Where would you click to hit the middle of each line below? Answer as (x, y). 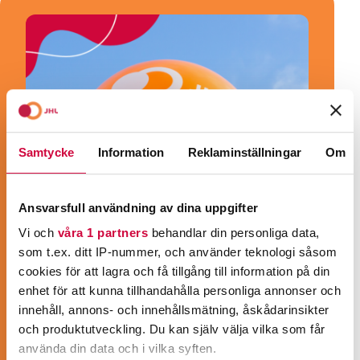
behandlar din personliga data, (234, 233)
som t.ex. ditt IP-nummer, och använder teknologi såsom (178, 252)
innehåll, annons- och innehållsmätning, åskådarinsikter (174, 310)
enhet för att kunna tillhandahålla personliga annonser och (180, 291)
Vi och (38, 233)
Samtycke (46, 152)
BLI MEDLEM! (108, 335)
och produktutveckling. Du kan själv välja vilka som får (172, 329)
